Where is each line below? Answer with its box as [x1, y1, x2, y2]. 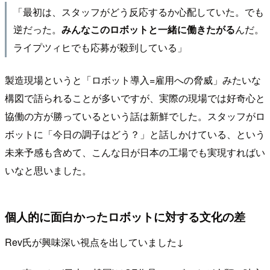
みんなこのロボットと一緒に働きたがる [61, 23, 235, 37]
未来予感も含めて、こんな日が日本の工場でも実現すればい [5, 145, 265, 159]
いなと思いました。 [5, 163, 92, 177]
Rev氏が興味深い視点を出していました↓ [5, 234, 184, 249]
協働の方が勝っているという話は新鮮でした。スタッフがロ [5, 108, 265, 123]
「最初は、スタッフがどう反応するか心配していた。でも [13, 5, 264, 19]
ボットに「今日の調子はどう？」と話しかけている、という [5, 127, 265, 141]
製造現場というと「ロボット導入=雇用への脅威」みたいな [5, 72, 261, 87]
